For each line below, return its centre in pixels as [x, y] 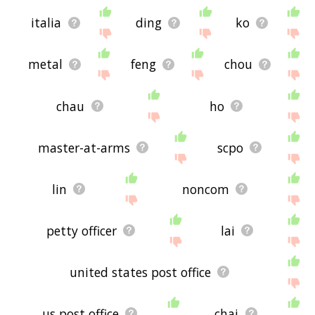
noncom [205, 189]
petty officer [81, 230]
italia [46, 23]
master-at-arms [84, 147]
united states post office [141, 272]
